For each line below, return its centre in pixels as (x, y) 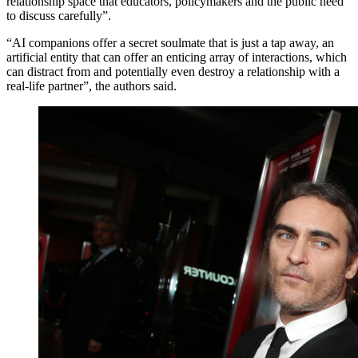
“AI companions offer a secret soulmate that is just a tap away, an (170, 42)
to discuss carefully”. (59, 15)
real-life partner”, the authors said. (91, 86)
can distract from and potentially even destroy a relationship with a (173, 71)
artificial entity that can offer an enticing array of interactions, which (177, 57)
